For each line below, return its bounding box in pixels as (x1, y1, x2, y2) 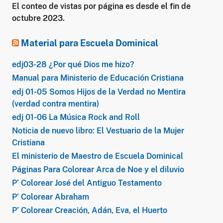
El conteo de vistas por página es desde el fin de (12, 1, 191, 11)
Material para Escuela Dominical (21, 38, 158, 49)
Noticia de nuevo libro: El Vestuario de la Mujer (12, 125, 184, 135)
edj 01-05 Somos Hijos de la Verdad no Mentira (12, 87, 186, 97)
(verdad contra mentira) (12, 99, 99, 109)
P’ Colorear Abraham (12, 192, 89, 202)
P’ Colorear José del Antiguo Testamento (12, 178, 162, 188)
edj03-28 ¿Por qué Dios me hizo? (12, 60, 134, 70)
